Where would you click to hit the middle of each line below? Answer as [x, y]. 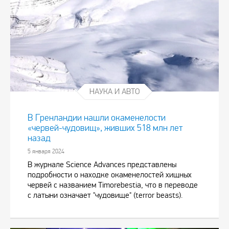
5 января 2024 [46, 151]
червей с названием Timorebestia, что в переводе [113, 185]
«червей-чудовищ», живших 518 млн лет [105, 128]
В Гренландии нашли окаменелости [97, 118]
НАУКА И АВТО [114, 91]
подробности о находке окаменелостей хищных [110, 174]
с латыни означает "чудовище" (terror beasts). [105, 195]
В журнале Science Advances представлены [102, 164]
